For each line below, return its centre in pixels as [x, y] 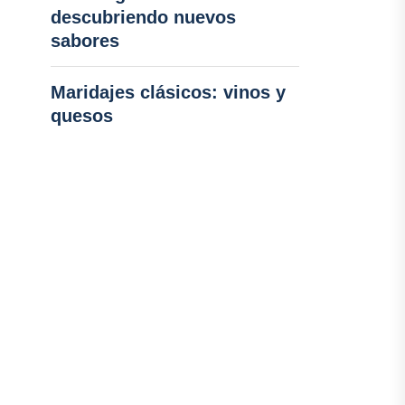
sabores [85, 41]
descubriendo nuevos [143, 17]
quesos [81, 116]
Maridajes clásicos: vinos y [168, 92]
